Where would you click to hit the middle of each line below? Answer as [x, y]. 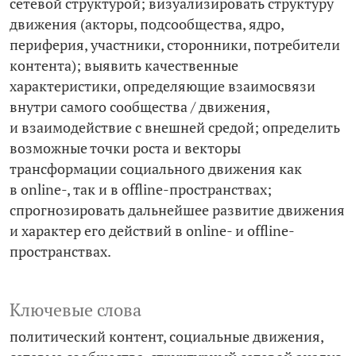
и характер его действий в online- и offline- [152, 231]
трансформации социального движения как [156, 169]
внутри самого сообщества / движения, [139, 107]
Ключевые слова [75, 310]
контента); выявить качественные [124, 66]
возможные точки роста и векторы [125, 149]
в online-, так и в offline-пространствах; [141, 190]
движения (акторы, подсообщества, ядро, [147, 25]
